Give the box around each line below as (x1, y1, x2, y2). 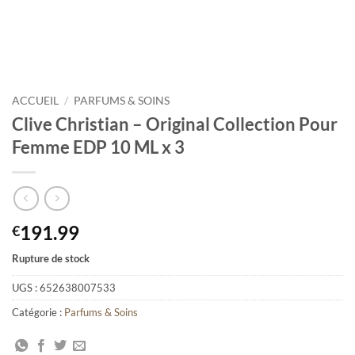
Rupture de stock (12, 252, 90, 265)
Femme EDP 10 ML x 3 (12, 136, 185, 158)
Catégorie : (12, 306, 64, 319)
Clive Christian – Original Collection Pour (12, 113, 338, 135)
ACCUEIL (12, 94, 59, 107)
